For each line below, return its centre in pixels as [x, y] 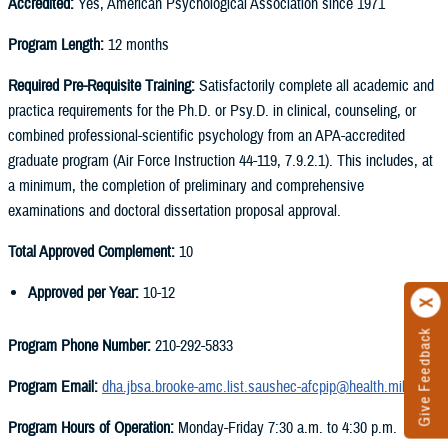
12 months [138, 44]
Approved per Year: [85, 292]
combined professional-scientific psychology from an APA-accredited [206, 135]
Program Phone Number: [81, 345]
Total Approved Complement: [93, 251]
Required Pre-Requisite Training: [103, 85]
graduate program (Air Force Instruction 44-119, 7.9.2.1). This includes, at [220, 160]
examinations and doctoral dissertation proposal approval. [174, 210]
